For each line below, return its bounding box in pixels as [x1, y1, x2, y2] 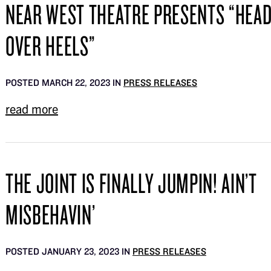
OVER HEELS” [5, 28, 96, 63]
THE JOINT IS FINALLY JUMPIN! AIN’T [5, 165, 257, 200]
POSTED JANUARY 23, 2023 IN [5, 246, 132, 257]
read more [5, 101, 58, 116]
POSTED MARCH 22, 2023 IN [5, 77, 123, 88]
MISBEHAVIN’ [5, 197, 96, 232]
